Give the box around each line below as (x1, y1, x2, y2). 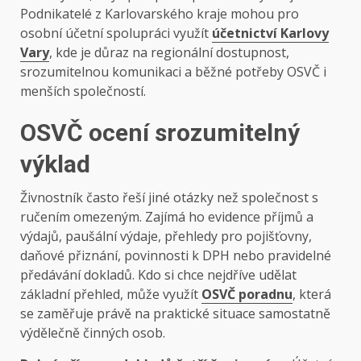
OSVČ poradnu (201, 285, 293, 304)
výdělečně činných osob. (20, 324, 165, 342)
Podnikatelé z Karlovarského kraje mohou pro (20, 5, 299, 23)
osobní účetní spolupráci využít (20, 24, 212, 43)
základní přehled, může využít (20, 285, 201, 304)
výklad (20, 150, 90, 179)
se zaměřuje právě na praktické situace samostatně (20, 305, 330, 323)
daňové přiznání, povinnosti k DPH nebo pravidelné (20, 247, 331, 265)
